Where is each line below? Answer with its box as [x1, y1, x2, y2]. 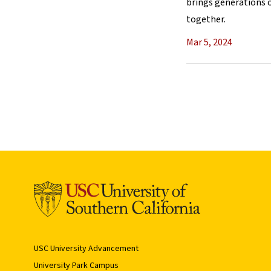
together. [186, 12, 226, 26]
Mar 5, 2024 [186, 35, 232, 49]
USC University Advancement [34, 242, 139, 255]
